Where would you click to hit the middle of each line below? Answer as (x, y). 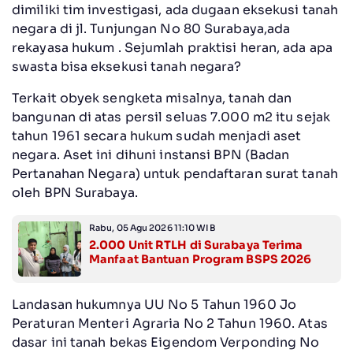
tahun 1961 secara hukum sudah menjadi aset (157, 136)
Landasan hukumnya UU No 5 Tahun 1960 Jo (154, 304)
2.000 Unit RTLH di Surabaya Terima (196, 245)
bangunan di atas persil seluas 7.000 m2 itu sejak (171, 117)
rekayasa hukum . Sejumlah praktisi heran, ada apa (172, 47)
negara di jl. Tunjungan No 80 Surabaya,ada (151, 28)
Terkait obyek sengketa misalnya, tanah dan (152, 98)
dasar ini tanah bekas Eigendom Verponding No (166, 342)
